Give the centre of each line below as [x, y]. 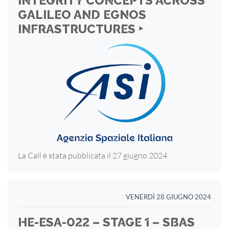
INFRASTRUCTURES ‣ [81, 29]
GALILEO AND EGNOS [82, 15]
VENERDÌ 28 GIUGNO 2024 [168, 197]
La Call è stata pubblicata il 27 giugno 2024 [93, 155]
